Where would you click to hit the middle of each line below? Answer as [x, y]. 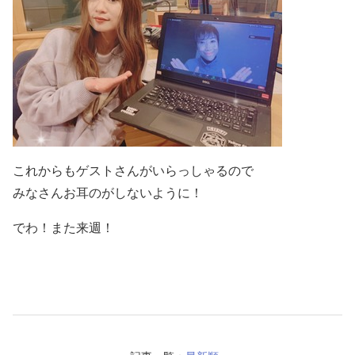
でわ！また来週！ [63, 227]
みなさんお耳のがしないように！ [108, 193]
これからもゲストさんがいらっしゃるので [133, 170]
